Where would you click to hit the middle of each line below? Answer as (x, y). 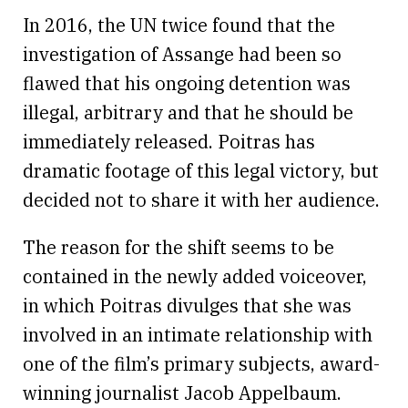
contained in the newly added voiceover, (195, 276)
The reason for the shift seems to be (178, 247)
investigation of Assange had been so (182, 54)
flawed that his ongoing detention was (187, 83)
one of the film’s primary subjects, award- (201, 363)
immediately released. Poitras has (169, 141)
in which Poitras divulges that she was (187, 305)
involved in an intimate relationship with (198, 334)
